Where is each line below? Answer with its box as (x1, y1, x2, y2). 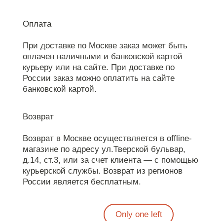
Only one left (115, 210, 162, 220)
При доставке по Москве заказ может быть (22, 40, 187, 50)
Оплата (22, 19, 51, 29)
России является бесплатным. (22, 177, 141, 187)
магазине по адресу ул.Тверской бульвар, (22, 145, 185, 154)
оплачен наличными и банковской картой (22, 51, 183, 61)
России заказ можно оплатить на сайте (22, 73, 175, 83)
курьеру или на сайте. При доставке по (22, 62, 175, 72)
